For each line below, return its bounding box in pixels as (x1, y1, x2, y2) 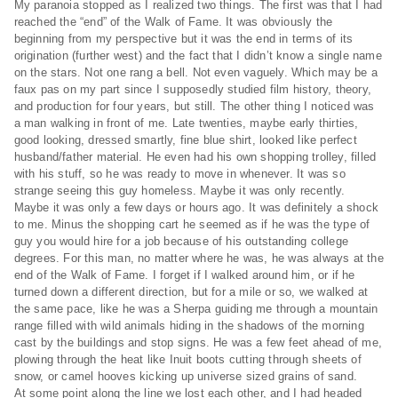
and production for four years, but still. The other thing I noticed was (13, 99, 375, 113)
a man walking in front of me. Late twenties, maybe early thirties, (13, 116, 359, 130)
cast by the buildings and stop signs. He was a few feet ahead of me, (13, 336, 382, 349)
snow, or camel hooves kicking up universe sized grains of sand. (13, 370, 362, 383)
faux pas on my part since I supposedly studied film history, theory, (13, 83, 371, 96)
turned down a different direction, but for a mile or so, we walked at (13, 285, 369, 298)
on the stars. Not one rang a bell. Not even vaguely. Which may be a (13, 66, 378, 79)
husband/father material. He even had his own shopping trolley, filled (13, 150, 377, 163)
